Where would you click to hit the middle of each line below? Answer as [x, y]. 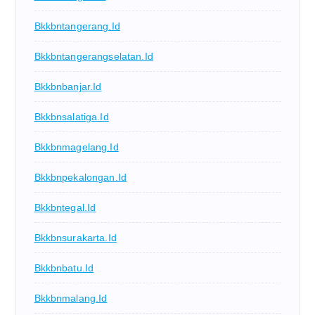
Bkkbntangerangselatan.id [94, 56]
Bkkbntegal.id [65, 207]
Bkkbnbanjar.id [68, 86]
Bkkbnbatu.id [64, 268]
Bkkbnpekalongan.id [81, 177]
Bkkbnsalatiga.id [71, 116]
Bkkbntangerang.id [77, 26]
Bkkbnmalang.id [71, 298]
